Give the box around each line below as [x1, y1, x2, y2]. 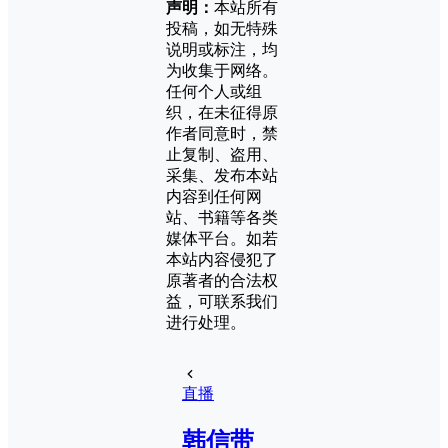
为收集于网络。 [166, 61, 278, 79]
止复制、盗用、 [166, 145, 278, 163]
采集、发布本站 [166, 166, 278, 184]
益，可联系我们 [166, 292, 278, 310]
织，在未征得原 [166, 103, 278, 121]
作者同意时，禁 [166, 124, 278, 142]
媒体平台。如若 [166, 229, 278, 247]
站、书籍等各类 [166, 208, 278, 226]
